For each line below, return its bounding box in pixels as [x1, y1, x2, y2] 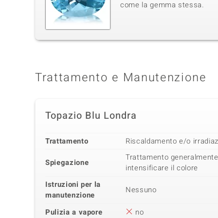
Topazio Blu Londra [45, 109, 137, 123]
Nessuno [126, 184, 157, 196]
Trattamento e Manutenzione [35, 69, 207, 87]
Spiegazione [45, 157, 89, 168]
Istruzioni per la [45, 179, 101, 190]
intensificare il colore [126, 163, 198, 174]
